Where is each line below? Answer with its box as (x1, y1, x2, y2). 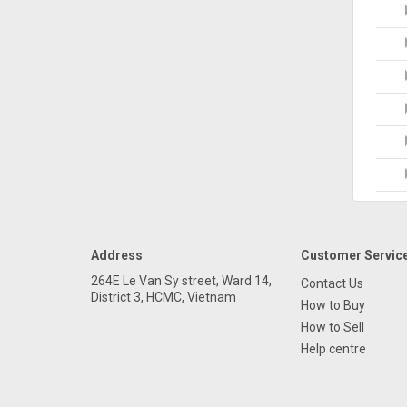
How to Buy (300, 298, 365, 313)
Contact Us (300, 276, 363, 291)
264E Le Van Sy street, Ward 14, (91, 273, 272, 288)
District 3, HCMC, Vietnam (91, 290, 236, 304)
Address (91, 248, 143, 263)
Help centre (300, 342, 366, 356)
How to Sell (300, 320, 364, 334)
